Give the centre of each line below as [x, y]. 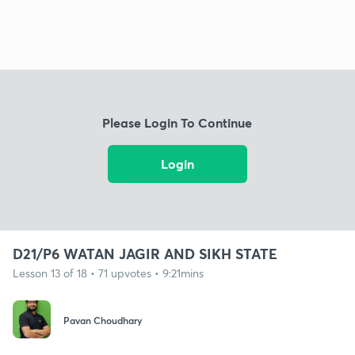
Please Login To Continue [177, 123]
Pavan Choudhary [103, 321]
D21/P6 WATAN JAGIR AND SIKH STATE [145, 253]
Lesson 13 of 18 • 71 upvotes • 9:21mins [108, 273]
